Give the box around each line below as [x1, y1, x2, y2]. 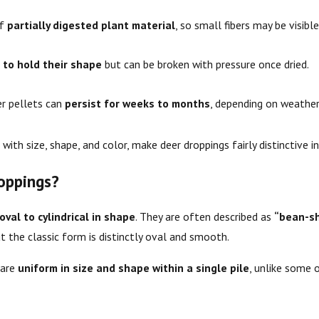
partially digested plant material [7, 17, 176, 32]
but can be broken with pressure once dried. [102, 57, 310, 72]
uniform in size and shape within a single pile [17, 260, 249, 275]
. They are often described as [135, 209, 274, 224]
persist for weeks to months [65, 96, 211, 111]
